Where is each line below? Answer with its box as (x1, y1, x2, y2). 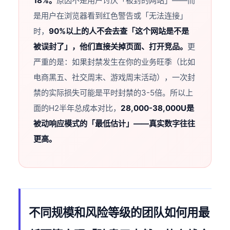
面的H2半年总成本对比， (33, 103, 121, 113)
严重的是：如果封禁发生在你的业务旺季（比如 (33, 57, 196, 67)
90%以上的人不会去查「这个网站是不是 (49, 26, 189, 36)
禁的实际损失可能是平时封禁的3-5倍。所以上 (33, 88, 194, 98)
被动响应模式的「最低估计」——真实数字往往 (33, 119, 196, 129)
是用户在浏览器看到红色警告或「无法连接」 (33, 11, 188, 21)
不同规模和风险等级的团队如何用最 (29, 205, 210, 220)
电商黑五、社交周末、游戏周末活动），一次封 (33, 72, 196, 83)
